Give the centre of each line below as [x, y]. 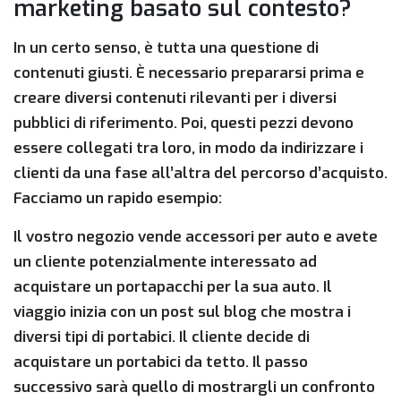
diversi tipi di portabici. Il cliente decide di [162, 337]
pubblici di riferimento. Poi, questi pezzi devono [183, 124]
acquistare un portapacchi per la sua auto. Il [173, 287]
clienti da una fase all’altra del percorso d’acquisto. [200, 174]
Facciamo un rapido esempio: [118, 199]
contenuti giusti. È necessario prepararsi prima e [189, 73]
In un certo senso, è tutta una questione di [166, 48]
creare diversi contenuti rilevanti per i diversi [175, 98]
